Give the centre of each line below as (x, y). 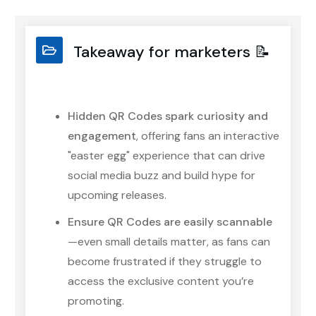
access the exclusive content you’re (161, 281)
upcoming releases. (117, 195)
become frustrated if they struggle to (165, 262)
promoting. (96, 301)
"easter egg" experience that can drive (166, 156)
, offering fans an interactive (208, 136)
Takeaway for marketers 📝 (172, 52)
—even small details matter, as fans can (169, 242)
